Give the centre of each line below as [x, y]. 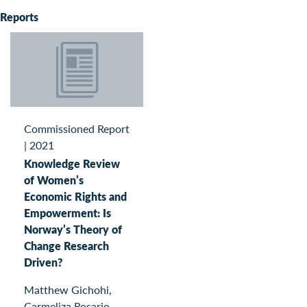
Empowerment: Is [67, 212]
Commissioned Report [77, 128]
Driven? [44, 262]
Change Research [66, 245]
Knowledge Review [72, 163]
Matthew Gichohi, [68, 289]
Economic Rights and [75, 196]
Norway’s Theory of [73, 229]
